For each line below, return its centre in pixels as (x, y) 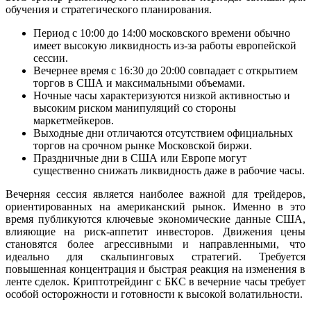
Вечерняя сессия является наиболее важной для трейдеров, (155, 194)
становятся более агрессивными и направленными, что (155, 244)
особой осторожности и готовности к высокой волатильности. (154, 294)
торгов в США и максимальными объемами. (139, 83)
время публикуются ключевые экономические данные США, (155, 219)
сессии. (51, 58)
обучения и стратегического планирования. (109, 10)
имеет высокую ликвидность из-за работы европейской (165, 46)
